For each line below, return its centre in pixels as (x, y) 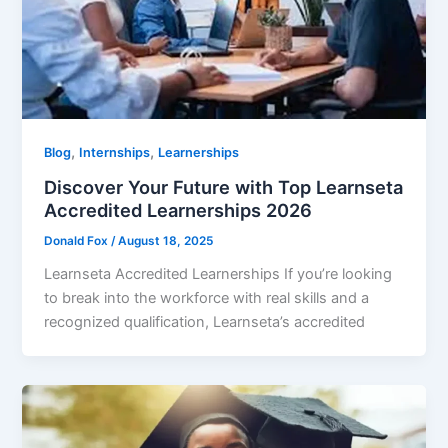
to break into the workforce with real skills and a (207, 297)
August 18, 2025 (166, 241)
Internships (115, 153)
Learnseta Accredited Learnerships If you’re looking (218, 273)
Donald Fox (78, 241)
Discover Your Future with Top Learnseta (224, 187)
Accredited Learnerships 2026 (178, 210)
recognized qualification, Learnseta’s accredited (205, 321)
